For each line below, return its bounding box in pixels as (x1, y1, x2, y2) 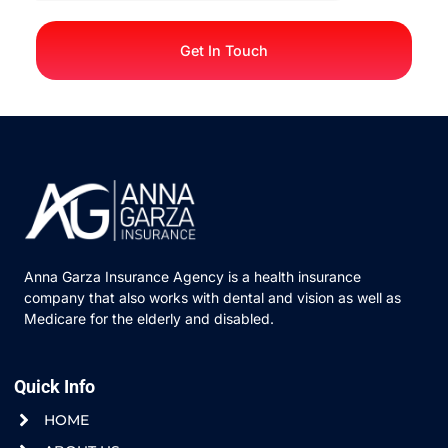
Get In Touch (180, 41, 268, 59)
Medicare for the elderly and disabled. (24, 309, 274, 327)
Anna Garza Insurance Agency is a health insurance (24, 267, 361, 285)
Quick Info (14, 375, 95, 397)
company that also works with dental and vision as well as (24, 288, 401, 306)
